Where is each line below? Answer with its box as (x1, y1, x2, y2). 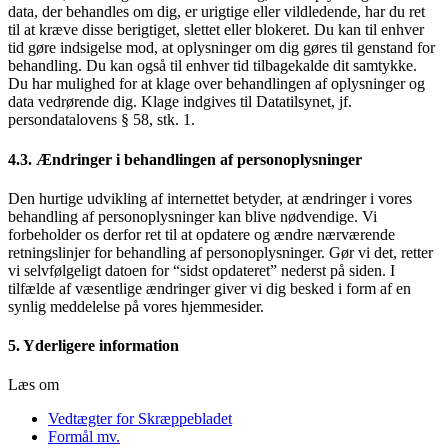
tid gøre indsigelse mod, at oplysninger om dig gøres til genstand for (8, 39, 435, 57)
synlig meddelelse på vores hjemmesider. (8, 297, 264, 315)
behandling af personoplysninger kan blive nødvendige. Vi (8, 207, 377, 225)
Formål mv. (48, 428, 120, 446)
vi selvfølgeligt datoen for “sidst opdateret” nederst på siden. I (8, 261, 395, 279)
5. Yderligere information (8, 337, 179, 355)
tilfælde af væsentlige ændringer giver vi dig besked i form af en (8, 279, 411, 297)
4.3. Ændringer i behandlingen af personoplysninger (8, 150, 362, 168)
